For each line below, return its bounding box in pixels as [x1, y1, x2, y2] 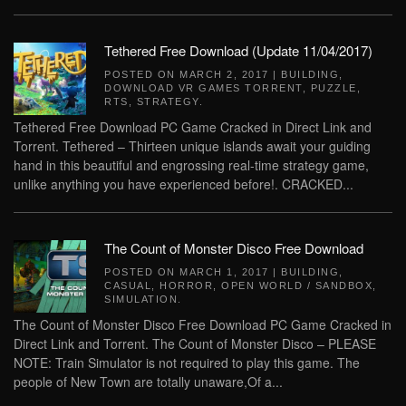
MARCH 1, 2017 [179, 266, 269, 277]
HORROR [159, 280, 213, 291]
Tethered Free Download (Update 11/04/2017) [104, 41, 372, 60]
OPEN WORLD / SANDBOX [221, 280, 372, 291]
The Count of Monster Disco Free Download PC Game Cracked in [14, 315, 391, 333]
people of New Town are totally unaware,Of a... [14, 372, 283, 391]
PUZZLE [310, 82, 357, 93]
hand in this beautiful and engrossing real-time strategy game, [14, 156, 369, 174]
